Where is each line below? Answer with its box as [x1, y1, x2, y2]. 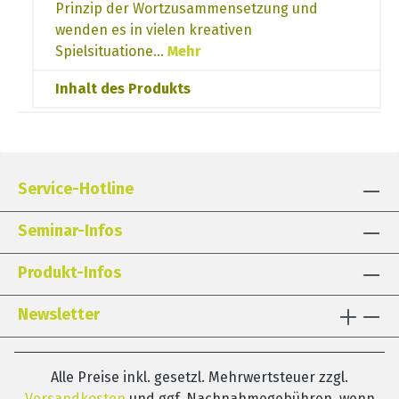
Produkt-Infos [18, 263, 121, 282]
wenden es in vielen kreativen [55, 20, 252, 38]
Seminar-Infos [18, 221, 122, 240]
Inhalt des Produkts [55, 79, 191, 97]
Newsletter [18, 305, 100, 324]
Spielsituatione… [55, 42, 167, 60]
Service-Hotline [18, 179, 134, 199]
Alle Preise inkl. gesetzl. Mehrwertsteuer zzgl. [51, 369, 348, 386]
